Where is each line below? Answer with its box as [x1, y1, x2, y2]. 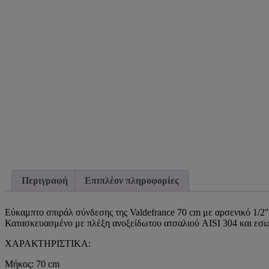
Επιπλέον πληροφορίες [85, 175, 179, 186]
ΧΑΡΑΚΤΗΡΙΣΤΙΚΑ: [5, 238, 91, 249]
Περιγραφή [22, 175, 68, 186]
